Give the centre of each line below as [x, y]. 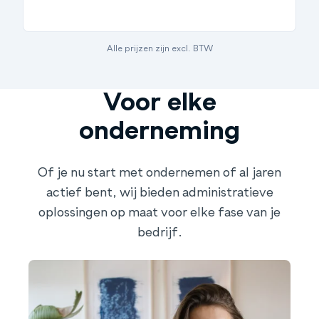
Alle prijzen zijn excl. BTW [159, 49]
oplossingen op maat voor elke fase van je [159, 213]
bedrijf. [159, 232]
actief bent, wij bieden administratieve [159, 193]
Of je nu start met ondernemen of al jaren [159, 173]
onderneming [159, 131]
